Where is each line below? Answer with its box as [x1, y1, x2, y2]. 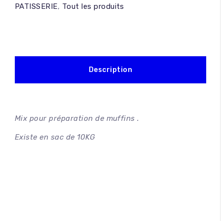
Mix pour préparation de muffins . [15, 114, 140, 123]
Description [88, 66, 133, 74]
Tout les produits [62, 2, 124, 11]
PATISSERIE [15, 2, 58, 11]
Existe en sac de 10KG [15, 133, 95, 142]
